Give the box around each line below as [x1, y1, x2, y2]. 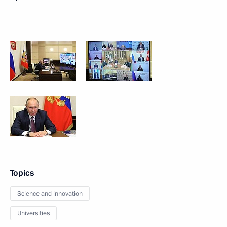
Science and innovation [17, 189, 83, 198]
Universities [17, 209, 50, 218]
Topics [10, 167, 34, 179]
